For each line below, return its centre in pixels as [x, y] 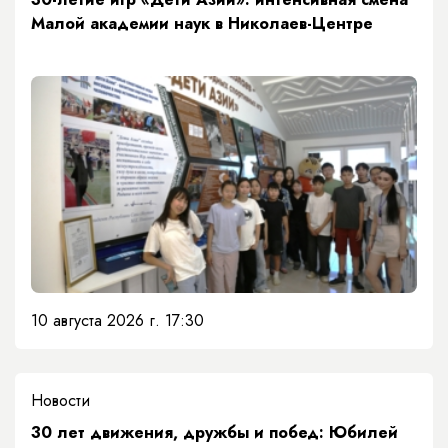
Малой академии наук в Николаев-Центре [202, 24]
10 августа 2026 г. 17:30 [117, 321]
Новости [60, 401]
